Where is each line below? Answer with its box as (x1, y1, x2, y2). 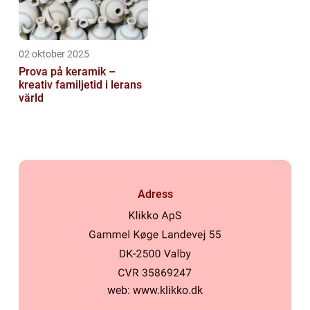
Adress (137, 188, 173, 201)
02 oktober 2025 (19, 48, 89, 60)
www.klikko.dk (133, 284, 203, 298)
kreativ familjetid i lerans (19, 78, 142, 92)
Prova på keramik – (19, 65, 116, 79)
